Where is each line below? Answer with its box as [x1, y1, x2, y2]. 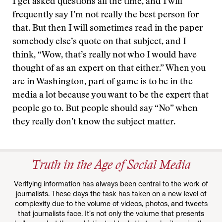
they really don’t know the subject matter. [12, 118, 175, 127]
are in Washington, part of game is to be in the [12, 78, 193, 87]
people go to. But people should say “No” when [12, 105, 198, 113]
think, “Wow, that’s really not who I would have [12, 51, 197, 60]
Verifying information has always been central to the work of [14, 179, 208, 188]
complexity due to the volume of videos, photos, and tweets [14, 199, 208, 208]
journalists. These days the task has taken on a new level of [15, 189, 207, 198]
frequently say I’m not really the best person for [12, 11, 199, 20]
